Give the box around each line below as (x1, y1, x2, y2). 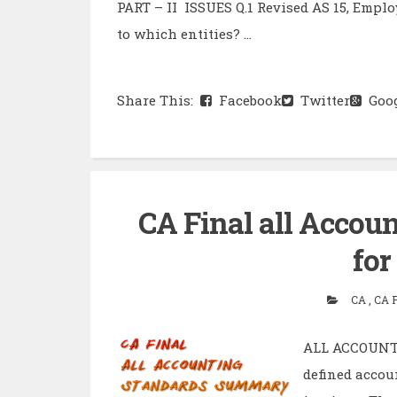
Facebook (212, 90, 282, 109)
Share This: (117, 90, 200, 109)
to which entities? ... (117, 24, 252, 43)
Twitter (293, 90, 350, 109)
